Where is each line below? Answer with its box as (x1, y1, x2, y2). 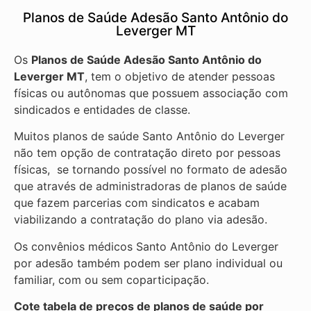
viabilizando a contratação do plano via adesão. (14, 212, 271, 227)
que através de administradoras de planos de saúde (14, 179, 287, 194)
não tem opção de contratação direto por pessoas (14, 146, 280, 160)
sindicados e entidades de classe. (14, 102, 194, 117)
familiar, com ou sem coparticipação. (14, 272, 209, 287)
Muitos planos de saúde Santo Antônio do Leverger (14, 129, 285, 144)
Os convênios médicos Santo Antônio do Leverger (14, 239, 278, 253)
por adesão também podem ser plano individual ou (14, 255, 283, 270)
